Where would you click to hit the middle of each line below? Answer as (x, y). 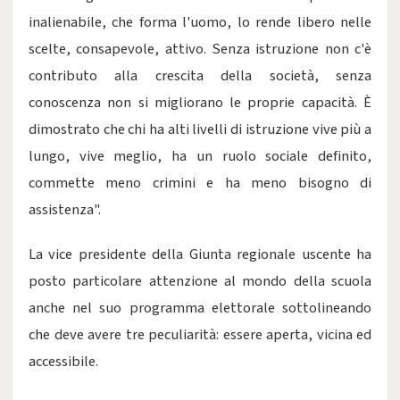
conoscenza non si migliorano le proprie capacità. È (200, 103)
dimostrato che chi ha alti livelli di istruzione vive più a (200, 129)
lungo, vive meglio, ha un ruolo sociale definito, (200, 156)
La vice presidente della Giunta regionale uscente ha (200, 254)
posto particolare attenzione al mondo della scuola (200, 281)
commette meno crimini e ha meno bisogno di (200, 183)
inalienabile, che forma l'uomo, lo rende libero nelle (200, 22)
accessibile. (63, 362)
